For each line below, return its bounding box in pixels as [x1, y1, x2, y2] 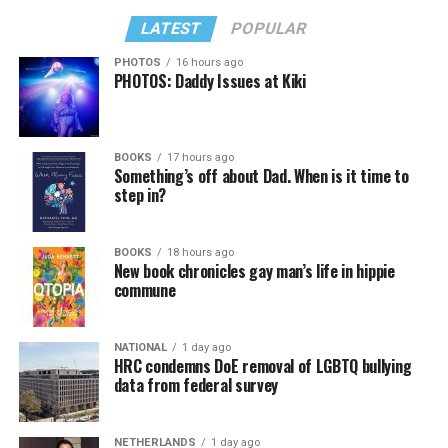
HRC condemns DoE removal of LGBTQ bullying [113, 354, 412, 379]
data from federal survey [113, 373, 278, 398]
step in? [113, 183, 167, 208]
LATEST [139, 19, 205, 39]
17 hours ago [166, 151, 234, 165]
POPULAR [229, 19, 310, 39]
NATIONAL [113, 341, 167, 355]
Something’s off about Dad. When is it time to [113, 164, 409, 189]
